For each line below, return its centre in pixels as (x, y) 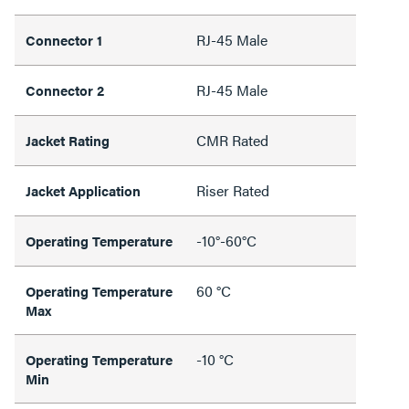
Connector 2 (65, 90)
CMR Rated (232, 140)
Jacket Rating (68, 140)
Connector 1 (64, 40)
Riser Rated (233, 190)
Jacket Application (83, 190)
